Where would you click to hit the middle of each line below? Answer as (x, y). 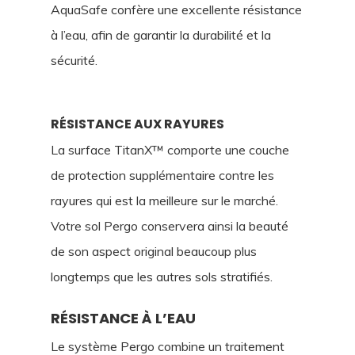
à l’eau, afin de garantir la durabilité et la (161, 34)
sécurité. (74, 60)
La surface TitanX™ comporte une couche (170, 149)
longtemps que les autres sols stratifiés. (162, 276)
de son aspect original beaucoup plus (154, 251)
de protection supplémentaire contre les (162, 175)
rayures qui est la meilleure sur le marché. (164, 200)
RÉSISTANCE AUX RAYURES (137, 124)
